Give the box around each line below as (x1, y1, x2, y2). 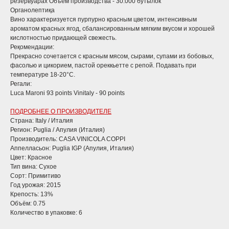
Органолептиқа (10, 7, 55, 14)
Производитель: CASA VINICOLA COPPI (10, 135, 125, 143)
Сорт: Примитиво (10, 172, 61, 180)
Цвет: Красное (10, 154, 52, 162)
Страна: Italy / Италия (10, 117, 73, 125)
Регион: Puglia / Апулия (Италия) (10, 126, 105, 134)
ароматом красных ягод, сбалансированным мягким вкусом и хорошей (10, 25, 215, 33)
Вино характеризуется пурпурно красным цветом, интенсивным (10, 16, 197, 24)
